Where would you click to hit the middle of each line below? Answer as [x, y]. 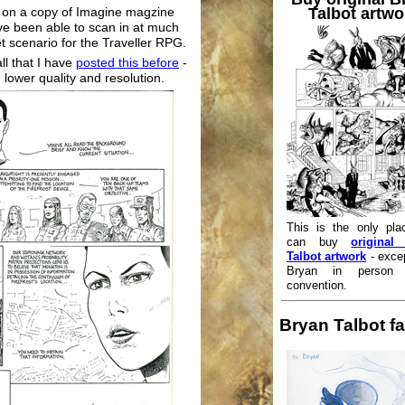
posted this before [127, 62]
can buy [319, 242]
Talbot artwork [327, 257]
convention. [317, 286]
